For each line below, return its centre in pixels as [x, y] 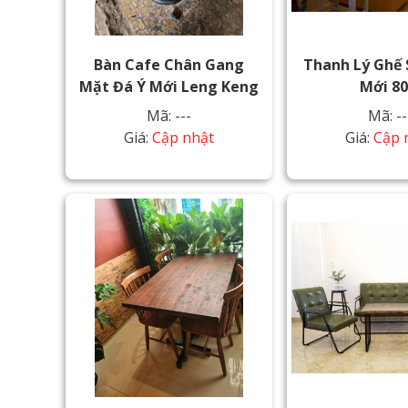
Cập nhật [184, 138]
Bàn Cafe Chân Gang [169, 65]
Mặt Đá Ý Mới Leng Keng [169, 87]
